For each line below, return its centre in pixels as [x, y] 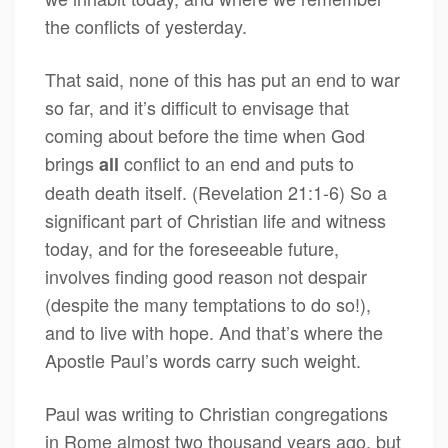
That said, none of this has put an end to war [222, 79]
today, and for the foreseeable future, [192, 248]
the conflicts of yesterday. [146, 26]
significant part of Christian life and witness [215, 220]
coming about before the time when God [205, 135]
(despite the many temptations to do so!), [208, 304]
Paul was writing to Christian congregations [216, 413]
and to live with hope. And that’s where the [214, 332]
